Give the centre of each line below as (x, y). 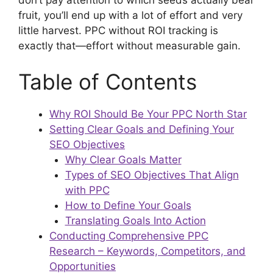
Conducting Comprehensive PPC (129, 236)
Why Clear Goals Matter (123, 160)
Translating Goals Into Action (135, 221)
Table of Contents (108, 82)
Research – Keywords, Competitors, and (147, 251)
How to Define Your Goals (128, 206)
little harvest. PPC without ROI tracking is (118, 30)
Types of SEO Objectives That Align (152, 175)
